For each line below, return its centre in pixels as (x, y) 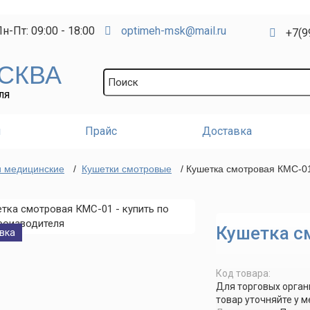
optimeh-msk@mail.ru (174, 31)
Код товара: (244, 273)
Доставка (227, 131)
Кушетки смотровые (127, 169)
